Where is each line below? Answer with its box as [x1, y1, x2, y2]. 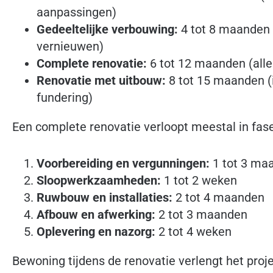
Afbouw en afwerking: [37, 207, 155, 222]
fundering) [37, 90, 93, 105]
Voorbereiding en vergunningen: [37, 155, 210, 171]
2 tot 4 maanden [172, 190, 264, 205]
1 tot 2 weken [161, 172, 237, 188]
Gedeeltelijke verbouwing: [37, 21, 178, 37]
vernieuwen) [37, 38, 104, 54]
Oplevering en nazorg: [37, 224, 155, 239]
